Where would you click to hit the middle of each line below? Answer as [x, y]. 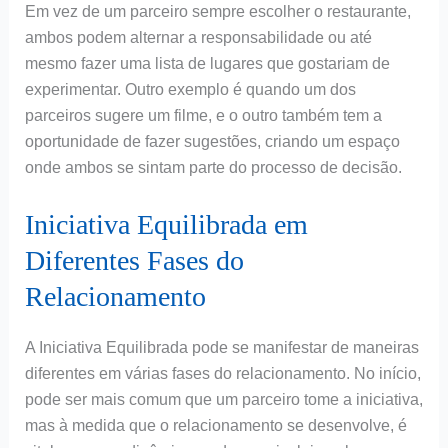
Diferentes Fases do [134, 260]
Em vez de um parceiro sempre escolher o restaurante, [217, 12]
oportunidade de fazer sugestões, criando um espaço [212, 142]
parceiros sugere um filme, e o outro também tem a [203, 116]
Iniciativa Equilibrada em [166, 224]
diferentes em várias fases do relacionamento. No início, [222, 373]
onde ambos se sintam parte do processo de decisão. [213, 168]
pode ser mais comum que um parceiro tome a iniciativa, [223, 399]
